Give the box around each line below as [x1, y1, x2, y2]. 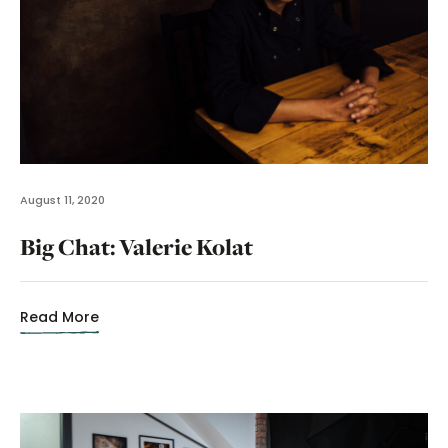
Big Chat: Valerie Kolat [20, 230, 253, 263]
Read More [20, 306, 99, 327]
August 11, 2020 [20, 191, 105, 208]
